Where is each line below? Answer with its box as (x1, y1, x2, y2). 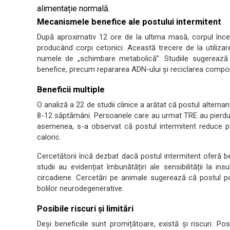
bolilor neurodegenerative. (37, 184, 124, 193)
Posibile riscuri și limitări (37, 204, 133, 214)
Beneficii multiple (37, 85, 105, 94)
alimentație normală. (37, 4, 110, 13)
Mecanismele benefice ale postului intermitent (37, 17, 221, 27)
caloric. (37, 132, 61, 142)
